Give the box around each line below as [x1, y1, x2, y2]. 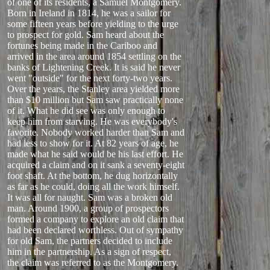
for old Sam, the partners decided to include [7, 236, 172, 246]
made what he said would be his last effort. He [7, 149, 183, 159]
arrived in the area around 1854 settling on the [7, 51, 181, 61]
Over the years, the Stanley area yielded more [7, 84, 180, 94]
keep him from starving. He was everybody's [7, 116, 177, 127]
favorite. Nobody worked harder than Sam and [7, 127, 184, 137]
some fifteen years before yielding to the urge [7, 19, 178, 29]
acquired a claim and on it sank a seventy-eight [7, 160, 184, 170]
